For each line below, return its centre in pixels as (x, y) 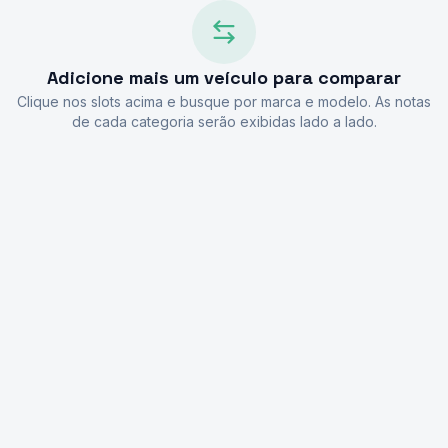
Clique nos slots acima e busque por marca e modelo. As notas (224, 101)
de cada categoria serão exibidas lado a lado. (224, 121)
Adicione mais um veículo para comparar (224, 77)
